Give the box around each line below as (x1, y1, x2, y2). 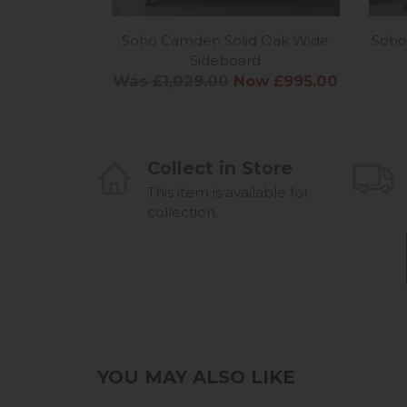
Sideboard (190, 51, 262, 69)
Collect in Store (147, 156, 293, 179)
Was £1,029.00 (113, 71, 230, 90)
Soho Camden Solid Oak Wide (122, 31, 330, 49)
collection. (147, 203, 218, 221)
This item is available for (147, 183, 309, 201)
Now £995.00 (233, 71, 339, 90)
